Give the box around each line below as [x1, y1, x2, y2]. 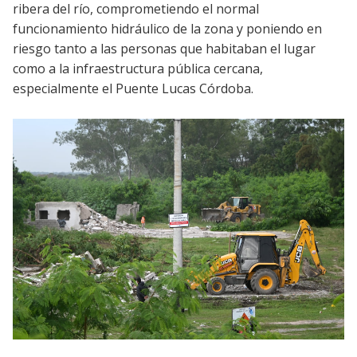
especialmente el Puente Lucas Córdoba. [13, 79, 257, 97]
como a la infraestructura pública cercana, [13, 59, 263, 77]
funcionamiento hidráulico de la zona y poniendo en [13, 19, 322, 37]
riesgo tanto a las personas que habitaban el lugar [13, 39, 316, 57]
